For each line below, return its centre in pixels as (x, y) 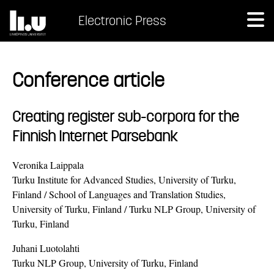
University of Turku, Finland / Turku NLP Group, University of (134, 209)
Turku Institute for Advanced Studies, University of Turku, (124, 179)
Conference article (88, 80)
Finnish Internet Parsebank (95, 135)
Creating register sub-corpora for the (126, 116)
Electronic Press (122, 20)
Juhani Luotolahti (46, 248)
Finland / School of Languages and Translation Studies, (119, 194)
